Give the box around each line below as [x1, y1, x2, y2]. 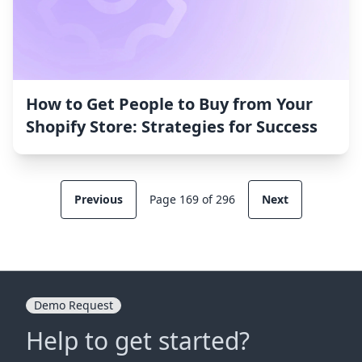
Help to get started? [26, 324, 250, 358]
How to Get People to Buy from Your [26, 93, 313, 116]
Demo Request [34, 297, 113, 314]
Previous [74, 192, 123, 208]
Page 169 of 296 [149, 192, 235, 208]
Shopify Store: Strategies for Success [26, 116, 318, 138]
